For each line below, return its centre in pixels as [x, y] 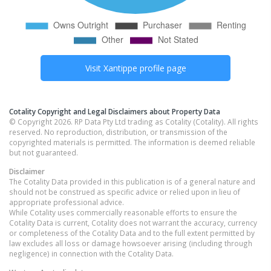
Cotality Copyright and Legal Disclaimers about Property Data [115, 112]
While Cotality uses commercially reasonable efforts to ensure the [123, 213]
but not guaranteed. [44, 153]
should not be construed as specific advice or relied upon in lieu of [125, 192]
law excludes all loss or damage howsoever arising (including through [131, 243]
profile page [162, 68]
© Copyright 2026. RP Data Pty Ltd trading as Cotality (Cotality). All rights [134, 122]
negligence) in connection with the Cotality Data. [91, 254]
